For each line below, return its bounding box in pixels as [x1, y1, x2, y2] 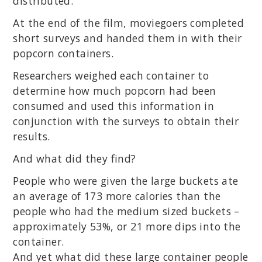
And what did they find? [13, 151, 136, 166]
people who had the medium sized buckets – [13, 204, 240, 219]
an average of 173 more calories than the [13, 189, 221, 204]
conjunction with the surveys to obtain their [13, 114, 239, 129]
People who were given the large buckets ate [13, 174, 239, 188]
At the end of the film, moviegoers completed [13, 16, 244, 30]
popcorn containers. [13, 46, 113, 61]
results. [13, 129, 50, 144]
